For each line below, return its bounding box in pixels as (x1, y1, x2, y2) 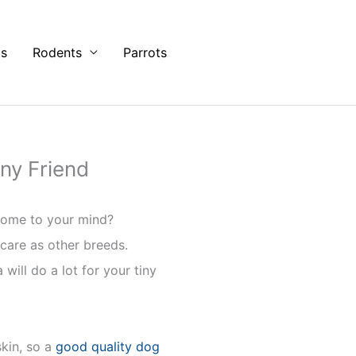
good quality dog (52, 339, 160, 354)
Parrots (123, 44, 167, 60)
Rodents (33, 44, 82, 60)
